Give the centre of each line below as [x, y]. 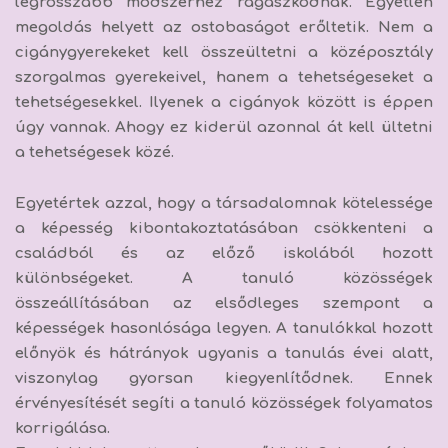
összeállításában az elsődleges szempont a [224, 303]
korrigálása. [62, 428]
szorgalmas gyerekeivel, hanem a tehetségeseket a [224, 77]
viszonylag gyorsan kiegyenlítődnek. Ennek [224, 378]
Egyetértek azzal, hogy [108, 203]
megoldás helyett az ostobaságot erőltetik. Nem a [224, 27]
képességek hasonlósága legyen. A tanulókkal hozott [224, 328]
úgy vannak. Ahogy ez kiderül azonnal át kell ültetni [224, 127]
